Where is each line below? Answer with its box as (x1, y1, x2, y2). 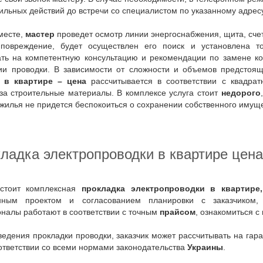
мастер (25, 30, 55, 39)
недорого (221, 89, 261, 97)
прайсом (160, 208, 195, 217)
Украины (187, 243, 223, 252)
